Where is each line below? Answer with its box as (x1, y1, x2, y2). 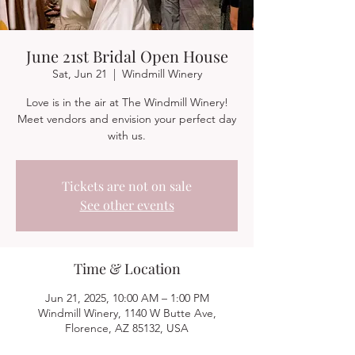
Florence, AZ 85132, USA (65, 321, 189, 335)
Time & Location (73, 259, 181, 278)
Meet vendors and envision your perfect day (17, 112, 236, 126)
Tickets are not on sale (62, 177, 192, 194)
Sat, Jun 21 (52, 67, 107, 81)
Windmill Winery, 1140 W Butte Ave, (37, 306, 216, 320)
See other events (79, 197, 174, 213)
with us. (108, 128, 146, 143)
